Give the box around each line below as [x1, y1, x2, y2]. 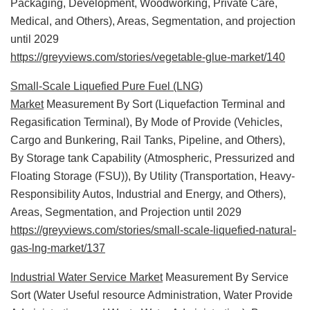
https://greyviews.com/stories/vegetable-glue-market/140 [10, 51, 285, 63]
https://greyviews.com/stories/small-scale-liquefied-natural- [10, 224, 296, 236]
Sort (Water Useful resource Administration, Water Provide [10, 289, 293, 301]
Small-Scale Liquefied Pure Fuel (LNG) [10, 80, 203, 92]
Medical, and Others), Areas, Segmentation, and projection [10, 15, 295, 27]
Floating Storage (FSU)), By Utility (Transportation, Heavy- [10, 170, 295, 182]
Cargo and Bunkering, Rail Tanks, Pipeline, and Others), [10, 134, 285, 146]
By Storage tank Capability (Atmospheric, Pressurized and [10, 152, 295, 164]
